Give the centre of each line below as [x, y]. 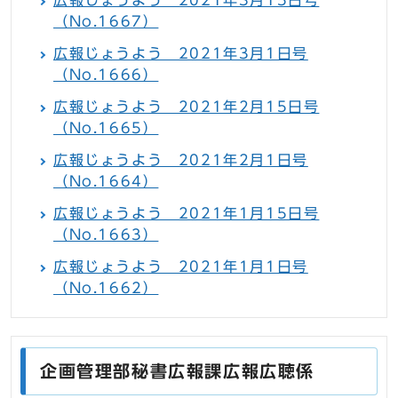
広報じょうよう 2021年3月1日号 [181, 54]
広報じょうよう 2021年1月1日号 [181, 267]
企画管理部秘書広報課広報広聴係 [177, 371]
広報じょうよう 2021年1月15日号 [187, 214]
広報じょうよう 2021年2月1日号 [181, 160]
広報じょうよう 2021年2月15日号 [187, 107]
